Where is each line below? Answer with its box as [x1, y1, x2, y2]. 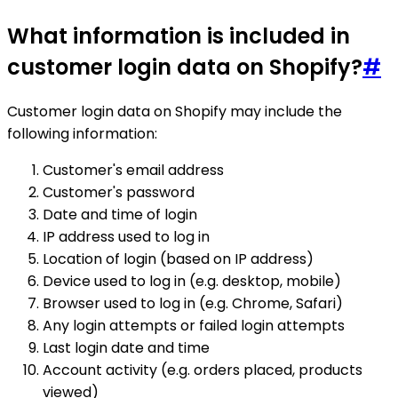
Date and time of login [43, 204, 197, 225]
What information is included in [7, 21, 350, 52]
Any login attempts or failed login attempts [43, 315, 345, 336]
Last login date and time [43, 338, 210, 358]
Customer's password [43, 182, 195, 203]
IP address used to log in [43, 227, 210, 247]
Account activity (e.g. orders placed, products [43, 360, 362, 380]
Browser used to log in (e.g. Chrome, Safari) [43, 293, 343, 314]
